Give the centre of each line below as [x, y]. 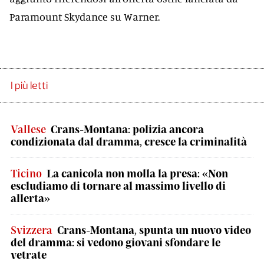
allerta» [30, 198]
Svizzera [32, 230]
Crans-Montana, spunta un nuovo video [154, 230]
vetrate [29, 255]
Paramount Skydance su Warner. [85, 16]
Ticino [26, 173]
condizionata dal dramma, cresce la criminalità [129, 141]
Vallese [28, 129]
